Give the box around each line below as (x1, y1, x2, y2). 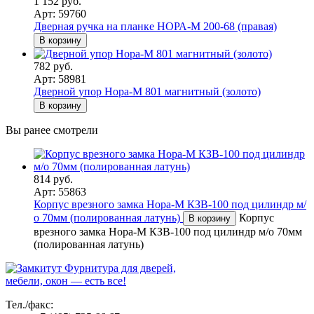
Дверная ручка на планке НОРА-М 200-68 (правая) (34, 20, 277, 32)
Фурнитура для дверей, (64, 261, 176, 274)
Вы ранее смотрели (6, 123, 98, 136)
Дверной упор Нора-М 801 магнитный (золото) (34, 85, 261, 97)
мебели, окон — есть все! (6, 274, 126, 287)
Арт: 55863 (34, 185, 86, 198)
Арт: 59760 (34, 7, 86, 20)
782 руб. (34, 60, 73, 72)
